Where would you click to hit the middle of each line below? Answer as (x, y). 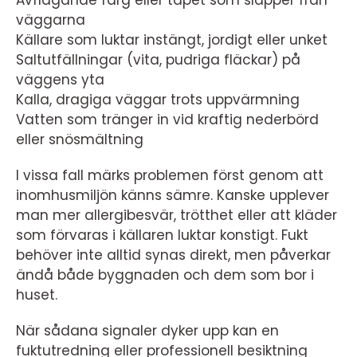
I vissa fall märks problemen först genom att (170, 176)
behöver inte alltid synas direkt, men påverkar (173, 255)
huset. (37, 295)
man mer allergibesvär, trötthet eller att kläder (177, 216)
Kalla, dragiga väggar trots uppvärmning (158, 100)
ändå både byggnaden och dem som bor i (165, 275)
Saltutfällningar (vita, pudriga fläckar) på (158, 60)
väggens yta (60, 80)
